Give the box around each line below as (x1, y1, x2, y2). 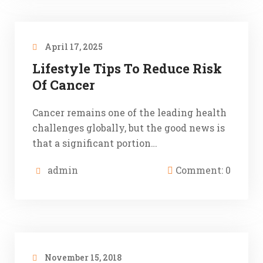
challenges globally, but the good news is (32, 121, 225, 134)
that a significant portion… (32, 136, 157, 149)
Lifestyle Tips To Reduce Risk (32, 59, 222, 77)
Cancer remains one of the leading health (32, 106, 227, 119)
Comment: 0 (173, 163, 231, 176)
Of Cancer (32, 76, 95, 93)
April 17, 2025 (43, 41, 103, 52)
